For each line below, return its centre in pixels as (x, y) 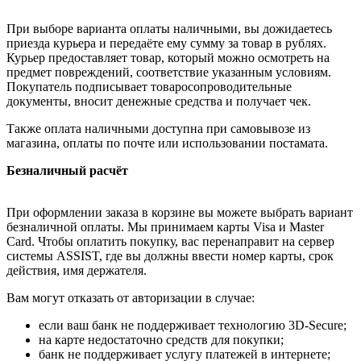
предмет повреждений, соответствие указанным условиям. (169, 73)
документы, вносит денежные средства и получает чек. (159, 102)
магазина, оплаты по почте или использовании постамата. (167, 143)
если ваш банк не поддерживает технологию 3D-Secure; (193, 326)
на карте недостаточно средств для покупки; (161, 340)
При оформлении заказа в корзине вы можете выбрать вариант (180, 213)
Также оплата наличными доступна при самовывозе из (158, 129)
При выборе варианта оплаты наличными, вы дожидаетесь (169, 29)
